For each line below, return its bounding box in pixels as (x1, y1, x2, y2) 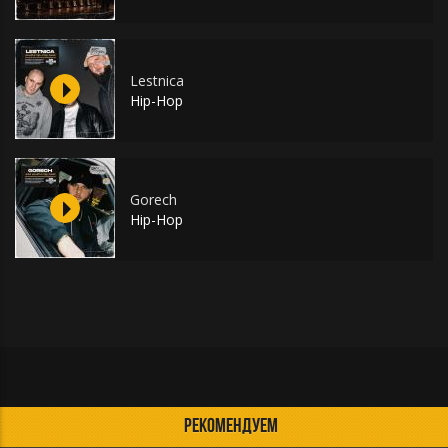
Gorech (130, 190, 177, 209)
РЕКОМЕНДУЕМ (184, 417, 278, 437)
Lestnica (130, 71, 184, 90)
